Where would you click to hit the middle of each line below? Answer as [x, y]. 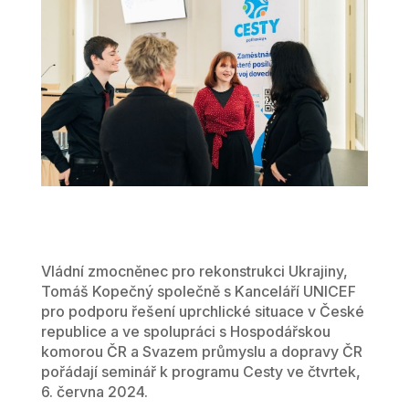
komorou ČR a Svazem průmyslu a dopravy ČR [201, 352]
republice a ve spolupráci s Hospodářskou [185, 332]
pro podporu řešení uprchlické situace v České [202, 312]
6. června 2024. [94, 392]
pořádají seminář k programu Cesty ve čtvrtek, [200, 372]
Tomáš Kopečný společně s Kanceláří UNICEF [198, 292]
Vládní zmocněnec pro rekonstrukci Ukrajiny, [194, 272]
